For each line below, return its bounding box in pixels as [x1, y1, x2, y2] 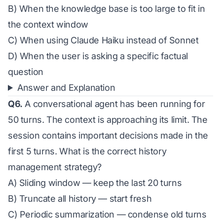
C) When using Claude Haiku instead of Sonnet [8, 35, 199, 45]
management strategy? [8, 162, 102, 172]
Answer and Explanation [17, 82, 115, 93]
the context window [8, 19, 88, 30]
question [8, 67, 43, 77]
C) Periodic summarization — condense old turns [8, 209, 207, 220]
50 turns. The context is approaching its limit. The [8, 114, 208, 125]
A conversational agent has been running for [22, 99, 205, 109]
